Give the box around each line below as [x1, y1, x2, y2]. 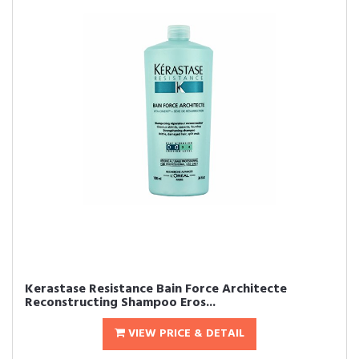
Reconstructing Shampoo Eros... [25, 292, 216, 313]
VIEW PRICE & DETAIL [125, 325, 244, 343]
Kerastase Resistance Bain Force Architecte [25, 279, 287, 300]
